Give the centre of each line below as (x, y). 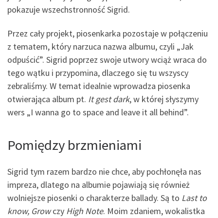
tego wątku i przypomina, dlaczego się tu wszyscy (98, 73)
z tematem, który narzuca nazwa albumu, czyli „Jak (100, 47)
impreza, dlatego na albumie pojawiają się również (99, 184)
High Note (85, 211)
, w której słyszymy (164, 99)
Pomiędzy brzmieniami (74, 145)
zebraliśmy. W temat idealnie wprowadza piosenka (99, 86)
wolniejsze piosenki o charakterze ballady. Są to (94, 198)
